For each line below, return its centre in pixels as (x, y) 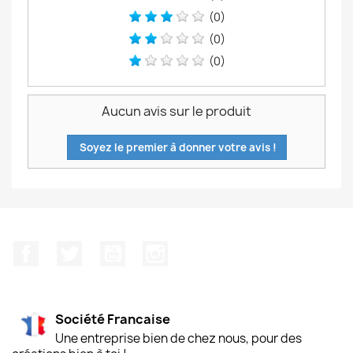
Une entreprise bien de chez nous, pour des (178, 338)
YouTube (151, 249)
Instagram (199, 249)
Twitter (103, 249)
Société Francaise (113, 319)
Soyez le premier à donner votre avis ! (176, 147)
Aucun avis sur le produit (176, 111)
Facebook (68, 249)
